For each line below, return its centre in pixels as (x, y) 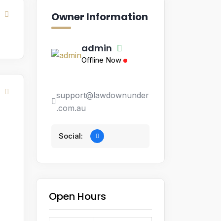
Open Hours (77, 196)
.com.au (71, 108)
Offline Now (101, 60)
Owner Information (100, 17)
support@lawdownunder (103, 95)
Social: (71, 136)
